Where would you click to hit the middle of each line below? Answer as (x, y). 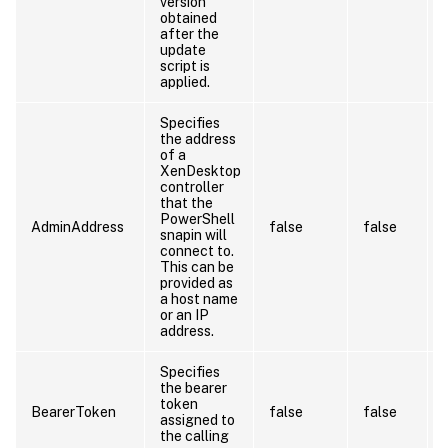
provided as (196, 282)
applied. (185, 81)
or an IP (184, 314)
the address (198, 138)
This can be (197, 266)
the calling (194, 435)
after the (189, 33)
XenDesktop (200, 170)
